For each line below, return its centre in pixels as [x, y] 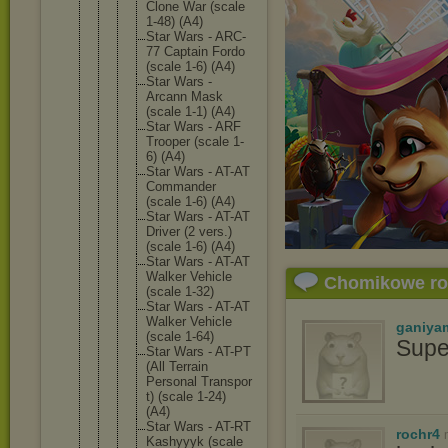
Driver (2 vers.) [189, 231]
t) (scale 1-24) [186, 396]
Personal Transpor [199, 381]
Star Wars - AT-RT [198, 426]
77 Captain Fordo [195, 51]
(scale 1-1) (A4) [190, 111]
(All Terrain [177, 366]
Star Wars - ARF [193, 126]
